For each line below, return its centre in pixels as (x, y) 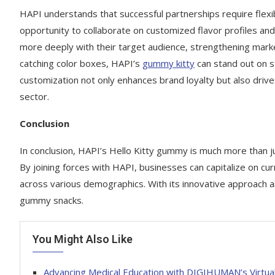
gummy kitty (168, 64)
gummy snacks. (52, 200)
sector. (34, 97)
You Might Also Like (83, 239)
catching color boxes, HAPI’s (81, 64)
